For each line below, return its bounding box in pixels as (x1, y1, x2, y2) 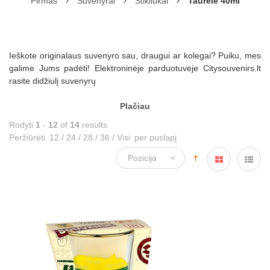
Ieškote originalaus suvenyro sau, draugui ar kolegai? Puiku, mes (9, 51, 261, 61)
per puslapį (132, 133, 177, 143)
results (80, 120, 107, 130)
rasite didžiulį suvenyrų (9, 76, 96, 86)
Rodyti (9, 120, 36, 130)
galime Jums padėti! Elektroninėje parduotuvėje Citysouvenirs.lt (9, 63, 261, 74)
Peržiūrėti (9, 133, 45, 143)
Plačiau (120, 101, 150, 111)
